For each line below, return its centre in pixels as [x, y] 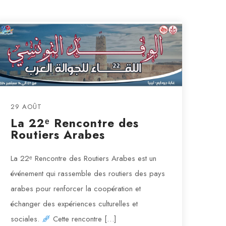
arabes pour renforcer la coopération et [75, 189]
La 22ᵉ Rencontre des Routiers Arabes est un [83, 159]
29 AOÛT [26, 107]
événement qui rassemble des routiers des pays [88, 174]
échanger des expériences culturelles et [74, 204]
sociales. [26, 219]
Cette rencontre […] [83, 219]
